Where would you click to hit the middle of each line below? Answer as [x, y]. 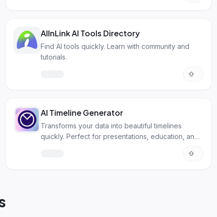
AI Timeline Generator [82, 113]
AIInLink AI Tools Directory [90, 33]
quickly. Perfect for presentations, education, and [119, 136]
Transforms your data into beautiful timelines [111, 126]
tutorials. [54, 57]
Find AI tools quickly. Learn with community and [115, 46]
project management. [74, 147]
